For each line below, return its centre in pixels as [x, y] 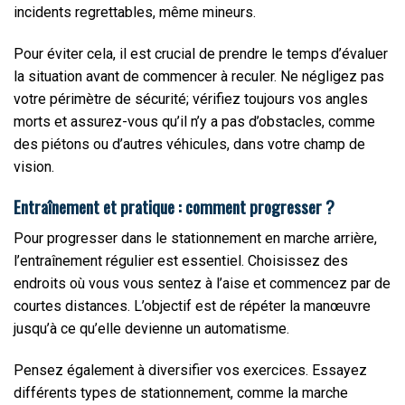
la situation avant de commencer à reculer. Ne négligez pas [199, 76]
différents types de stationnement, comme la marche [181, 392]
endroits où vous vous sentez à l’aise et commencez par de [202, 284]
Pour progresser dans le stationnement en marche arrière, [195, 239]
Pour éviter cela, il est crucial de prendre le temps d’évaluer [201, 53]
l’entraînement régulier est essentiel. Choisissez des [181, 261]
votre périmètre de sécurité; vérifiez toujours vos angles [191, 99]
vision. [34, 166]
